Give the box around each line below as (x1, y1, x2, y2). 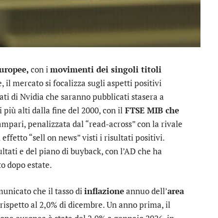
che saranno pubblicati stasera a (44, 91, 164, 102)
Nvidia (20, 91, 44, 102)
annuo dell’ (124, 185, 167, 197)
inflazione (84, 185, 124, 197)
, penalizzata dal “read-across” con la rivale (24, 118, 182, 129)
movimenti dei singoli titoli (50, 64, 162, 75)
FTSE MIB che (123, 105, 179, 116)
